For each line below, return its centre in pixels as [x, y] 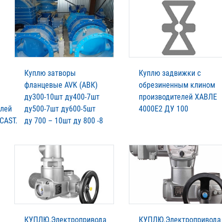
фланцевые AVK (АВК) [61, 85]
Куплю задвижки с [170, 73]
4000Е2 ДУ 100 [164, 109]
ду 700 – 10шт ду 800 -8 [64, 120]
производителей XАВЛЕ [178, 97]
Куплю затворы [50, 73]
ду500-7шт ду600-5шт [60, 109]
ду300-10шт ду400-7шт [62, 97]
